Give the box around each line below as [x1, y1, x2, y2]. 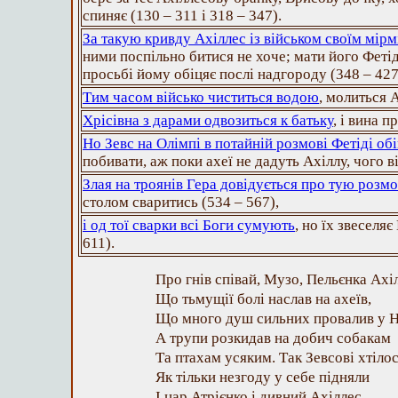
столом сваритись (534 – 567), [83, 194, 279, 211]
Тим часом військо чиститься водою [83, 89, 319, 106]
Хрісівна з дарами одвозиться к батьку [83, 112, 333, 129]
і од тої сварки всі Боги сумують [83, 217, 295, 234]
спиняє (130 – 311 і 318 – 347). [83, 7, 282, 24]
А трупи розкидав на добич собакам [155, 330, 391, 346]
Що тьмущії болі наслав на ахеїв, [155, 291, 371, 307]
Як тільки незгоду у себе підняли [155, 369, 370, 386]
